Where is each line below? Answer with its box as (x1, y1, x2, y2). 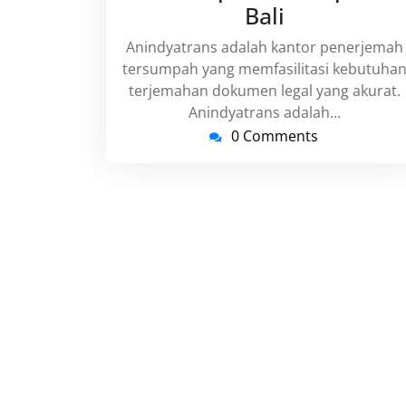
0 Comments (231, 126, 318, 146)
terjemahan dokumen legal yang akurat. (129, 81, 401, 101)
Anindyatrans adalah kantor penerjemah (126, 37, 403, 57)
